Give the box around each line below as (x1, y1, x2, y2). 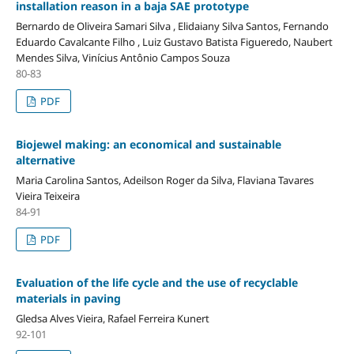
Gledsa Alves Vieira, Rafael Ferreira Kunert (15, 311, 209, 326)
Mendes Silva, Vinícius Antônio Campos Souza (15, 50, 230, 65)
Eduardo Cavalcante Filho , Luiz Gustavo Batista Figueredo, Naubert (15, 34, 333, 49)
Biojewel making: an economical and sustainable (15, 136, 281, 152)
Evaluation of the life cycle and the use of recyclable (15, 274, 298, 290)
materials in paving (15, 290, 121, 306)
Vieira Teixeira (15, 188, 80, 203)
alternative (15, 152, 75, 168)
